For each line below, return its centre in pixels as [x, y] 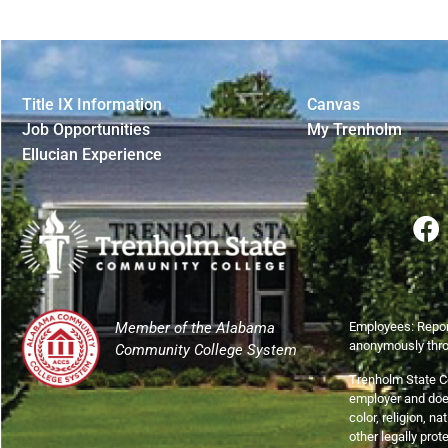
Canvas [333, 104]
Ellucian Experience [92, 154]
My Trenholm [354, 129]
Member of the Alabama [195, 328]
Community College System [206, 350]
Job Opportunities [86, 129]
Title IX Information [92, 104]
